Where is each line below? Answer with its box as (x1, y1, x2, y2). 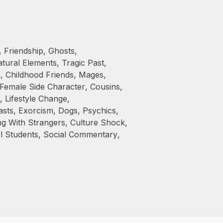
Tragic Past (62, 58, 104, 68)
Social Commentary (43, 129, 117, 139)
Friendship (4, 46, 43, 56)
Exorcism (18, 106, 53, 115)
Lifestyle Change (5, 94, 67, 104)
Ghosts (48, 46, 75, 56)
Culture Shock (70, 117, 125, 127)
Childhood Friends (5, 70, 74, 80)
